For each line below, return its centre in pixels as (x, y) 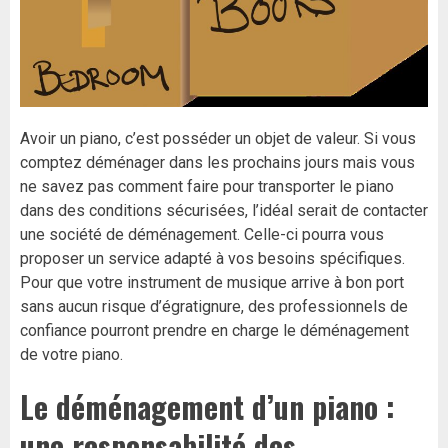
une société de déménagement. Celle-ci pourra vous (202, 235)
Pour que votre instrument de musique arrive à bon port (212, 283)
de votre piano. (71, 355)
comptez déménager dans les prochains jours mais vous (217, 163)
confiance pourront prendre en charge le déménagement (214, 331)
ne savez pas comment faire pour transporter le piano (207, 187)
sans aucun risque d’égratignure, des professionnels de (214, 307)
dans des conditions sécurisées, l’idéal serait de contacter (224, 211)
